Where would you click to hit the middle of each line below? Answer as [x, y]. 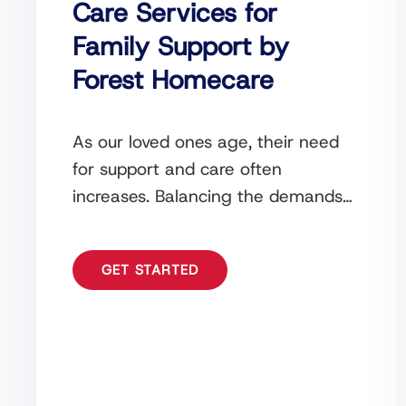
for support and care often [177, 169]
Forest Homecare [173, 79]
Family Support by [181, 46]
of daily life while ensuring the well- [213, 223]
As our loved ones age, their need [206, 141]
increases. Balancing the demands [208, 196]
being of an [118, 250]
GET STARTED [150, 270]
